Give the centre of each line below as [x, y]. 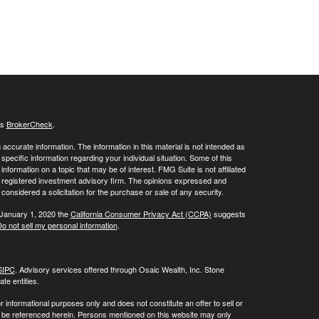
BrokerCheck [29, 124]
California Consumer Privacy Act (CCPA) [141, 214]
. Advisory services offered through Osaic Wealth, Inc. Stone [119, 270]
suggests [228, 214]
